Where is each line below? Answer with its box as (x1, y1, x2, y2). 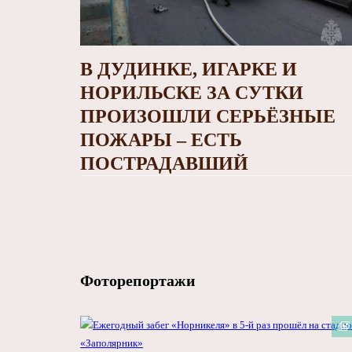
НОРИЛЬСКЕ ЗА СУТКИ (80, 82, 303, 104)
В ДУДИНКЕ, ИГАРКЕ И (80, 59, 297, 80)
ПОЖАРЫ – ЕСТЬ (80, 130, 242, 151)
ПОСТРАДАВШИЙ (80, 153, 248, 174)
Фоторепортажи (80, 272, 196, 290)
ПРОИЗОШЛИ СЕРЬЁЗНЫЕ (80, 106, 335, 127)
